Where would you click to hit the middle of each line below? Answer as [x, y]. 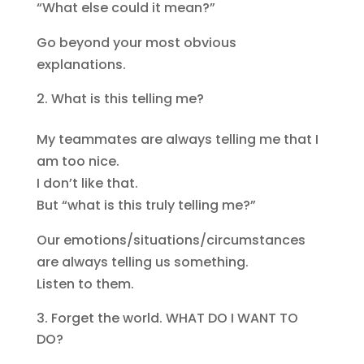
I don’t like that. [87, 183]
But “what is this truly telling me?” [146, 205]
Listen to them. [85, 284]
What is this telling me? [127, 99]
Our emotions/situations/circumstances [171, 240]
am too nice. [78, 161]
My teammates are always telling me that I [177, 139]
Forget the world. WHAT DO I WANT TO [174, 318]
